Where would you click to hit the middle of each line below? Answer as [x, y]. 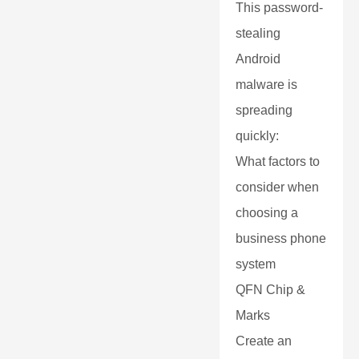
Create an [264, 341]
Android [258, 59]
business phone [281, 238]
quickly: [257, 136]
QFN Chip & [270, 290]
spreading [264, 110]
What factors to [278, 161]
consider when [277, 187]
